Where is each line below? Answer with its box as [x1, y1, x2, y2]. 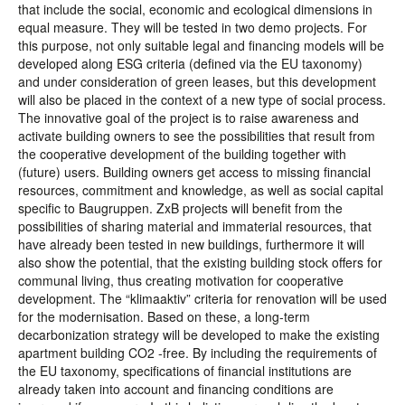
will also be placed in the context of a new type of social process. [18, 90, 386, 108]
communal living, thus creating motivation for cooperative [18, 271, 344, 289]
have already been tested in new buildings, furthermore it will [18, 235, 364, 253]
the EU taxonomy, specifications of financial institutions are [18, 362, 352, 380]
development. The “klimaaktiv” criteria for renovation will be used [18, 289, 387, 307]
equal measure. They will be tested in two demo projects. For [18, 18, 367, 36]
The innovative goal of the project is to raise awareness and [18, 108, 359, 127]
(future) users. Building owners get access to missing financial [18, 163, 371, 181]
